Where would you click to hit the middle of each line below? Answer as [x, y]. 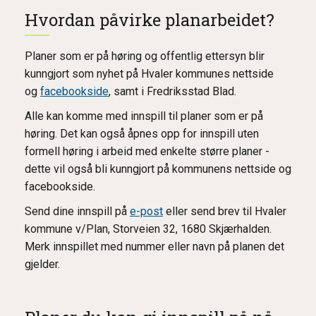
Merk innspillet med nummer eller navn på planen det [154, 247]
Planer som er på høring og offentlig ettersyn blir [145, 56]
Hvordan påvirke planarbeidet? [150, 20]
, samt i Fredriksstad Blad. [172, 91]
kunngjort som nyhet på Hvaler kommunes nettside [149, 74]
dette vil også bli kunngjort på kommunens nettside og [158, 169]
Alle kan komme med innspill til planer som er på [144, 116]
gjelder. [42, 264]
